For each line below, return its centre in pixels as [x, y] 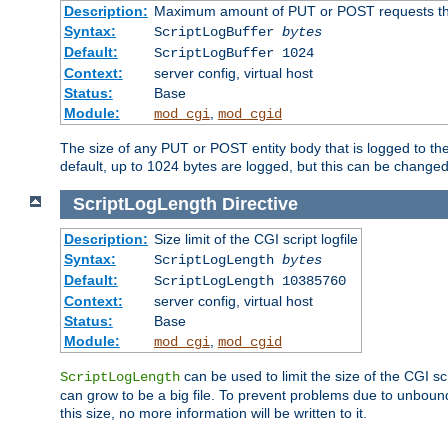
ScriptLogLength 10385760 [249, 280]
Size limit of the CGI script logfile [255, 238]
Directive [259, 204]
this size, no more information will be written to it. [213, 412]
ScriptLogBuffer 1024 [233, 53]
